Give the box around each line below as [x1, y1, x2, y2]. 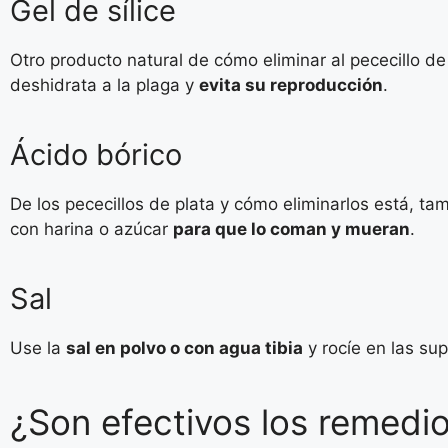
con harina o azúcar [10, 219, 173, 239]
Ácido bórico [10, 137, 182, 172]
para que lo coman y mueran [173, 219, 410, 239]
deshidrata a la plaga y [10, 75, 199, 95]
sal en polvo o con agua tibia [66, 338, 303, 358]
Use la [10, 338, 66, 358]
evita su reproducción [199, 75, 383, 95]
